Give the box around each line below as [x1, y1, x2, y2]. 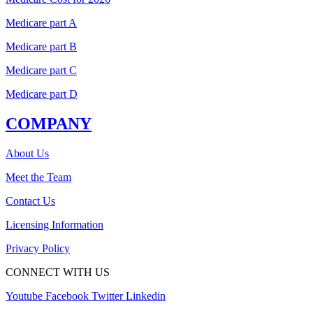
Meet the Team [6, 170, 71, 183]
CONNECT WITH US [6, 265, 110, 278]
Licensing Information [6, 218, 103, 231]
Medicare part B [6, 41, 77, 53]
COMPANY [6, 114, 92, 133]
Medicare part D [6, 88, 78, 101]
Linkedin [126, 289, 166, 302]
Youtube [6, 289, 43, 302]
